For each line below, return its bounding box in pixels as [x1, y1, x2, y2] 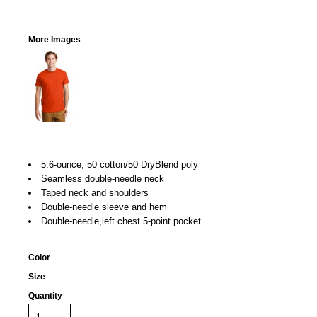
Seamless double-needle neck [41, 173, 164, 184]
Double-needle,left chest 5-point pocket [41, 216, 201, 226]
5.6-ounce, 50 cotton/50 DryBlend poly [41, 159, 198, 170]
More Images [28, 35, 81, 45]
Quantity [28, 291, 62, 301]
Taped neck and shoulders [41, 188, 149, 198]
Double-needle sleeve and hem [41, 202, 167, 212]
